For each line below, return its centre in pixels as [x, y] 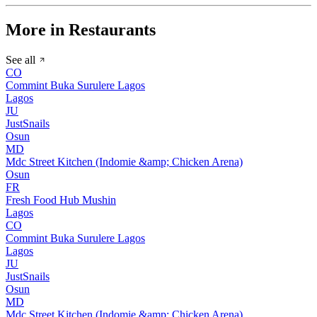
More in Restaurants [81, 30]
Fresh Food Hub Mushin [61, 200]
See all [22, 59]
